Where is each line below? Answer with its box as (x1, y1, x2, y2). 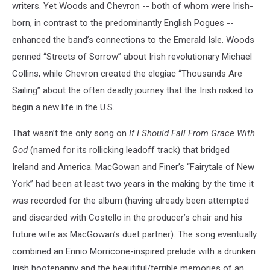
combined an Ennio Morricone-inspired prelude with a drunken (12, 245, 256, 257)
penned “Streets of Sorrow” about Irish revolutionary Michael (12, 51, 252, 62)
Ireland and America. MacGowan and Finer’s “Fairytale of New (12, 161, 254, 172)
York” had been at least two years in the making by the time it (12, 178, 254, 189)
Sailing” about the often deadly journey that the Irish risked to (12, 84, 253, 96)
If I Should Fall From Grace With (129, 127, 255, 139)
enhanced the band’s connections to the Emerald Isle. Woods (12, 34, 254, 45)
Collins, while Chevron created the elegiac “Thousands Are (12, 67, 242, 79)
